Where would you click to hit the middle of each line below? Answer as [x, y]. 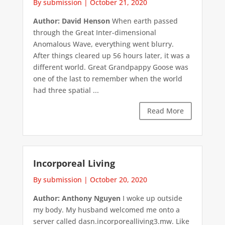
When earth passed [144, 21]
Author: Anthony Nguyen [77, 198]
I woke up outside [151, 198]
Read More [166, 111]
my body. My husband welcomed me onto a [106, 209]
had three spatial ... [66, 90]
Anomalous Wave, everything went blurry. [103, 44]
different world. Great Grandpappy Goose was [110, 67]
